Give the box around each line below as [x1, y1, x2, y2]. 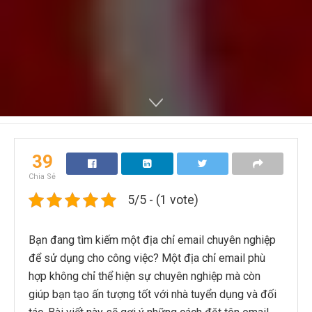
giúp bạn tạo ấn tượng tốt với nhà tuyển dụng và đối [29, 287, 276, 301]
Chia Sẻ [29, 171, 56, 181]
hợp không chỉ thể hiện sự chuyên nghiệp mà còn [29, 269, 260, 283]
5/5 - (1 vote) [127, 192, 198, 207]
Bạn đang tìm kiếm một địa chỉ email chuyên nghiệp [29, 233, 276, 247]
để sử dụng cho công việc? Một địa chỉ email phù [29, 251, 265, 265]
